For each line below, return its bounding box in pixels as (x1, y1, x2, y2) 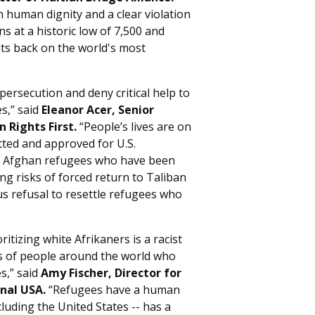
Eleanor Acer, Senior (41, 102, 154, 117)
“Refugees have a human (46, 282, 180, 297)
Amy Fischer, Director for (41, 265, 181, 281)
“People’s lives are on (77, 119, 191, 134)
